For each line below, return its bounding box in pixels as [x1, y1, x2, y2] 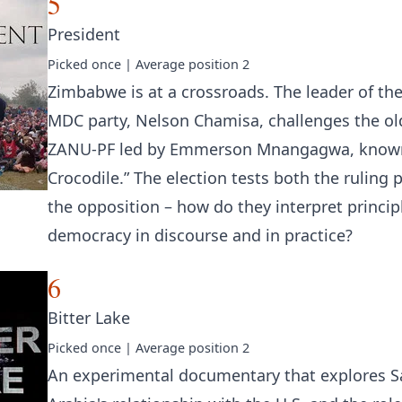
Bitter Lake [48, 307, 130, 328]
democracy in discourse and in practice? [48, 224, 353, 246]
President [48, 23, 120, 45]
